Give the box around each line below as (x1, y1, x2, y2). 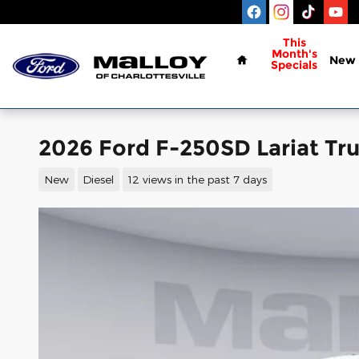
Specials (271, 58, 317, 72)
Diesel (83, 171, 115, 186)
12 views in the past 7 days (127, 171, 267, 186)
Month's (271, 46, 317, 61)
